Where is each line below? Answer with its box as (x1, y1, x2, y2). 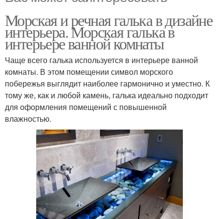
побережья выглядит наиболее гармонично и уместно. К (5, 77, 210, 89)
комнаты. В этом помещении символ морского (5, 66, 173, 77)
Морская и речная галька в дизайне (5, 9, 213, 30)
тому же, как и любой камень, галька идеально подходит (5, 89, 208, 101)
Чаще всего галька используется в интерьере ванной (5, 54, 198, 66)
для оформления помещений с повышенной (5, 101, 167, 112)
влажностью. (5, 112, 51, 124)
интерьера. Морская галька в (5, 21, 175, 42)
